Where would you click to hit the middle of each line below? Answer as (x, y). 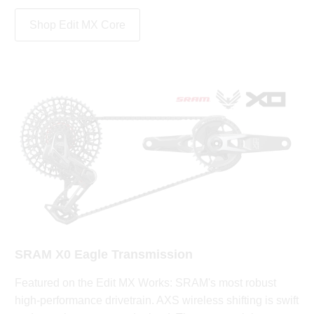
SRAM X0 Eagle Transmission (104, 254)
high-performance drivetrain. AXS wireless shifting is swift (157, 300)
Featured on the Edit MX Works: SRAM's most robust (146, 282)
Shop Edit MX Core (78, 25)
